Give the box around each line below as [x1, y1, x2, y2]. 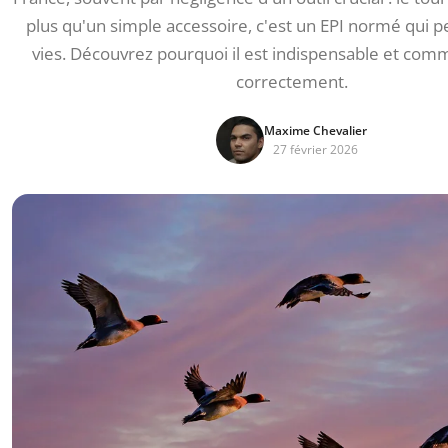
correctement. [235, 70, 348, 93]
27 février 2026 [273, 141, 358, 158]
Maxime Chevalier [264, 122, 367, 139]
